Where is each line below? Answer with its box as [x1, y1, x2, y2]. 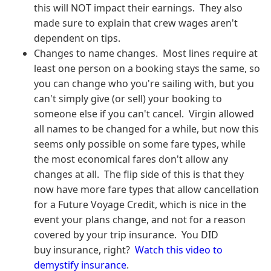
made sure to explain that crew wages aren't [34, 16, 238, 30]
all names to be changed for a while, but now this [34, 122, 259, 135]
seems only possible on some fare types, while [34, 137, 246, 151]
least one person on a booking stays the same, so [34, 61, 260, 75]
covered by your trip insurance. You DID [34, 227, 218, 241]
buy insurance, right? [34, 243, 135, 256]
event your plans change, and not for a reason [34, 212, 246, 226]
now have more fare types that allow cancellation [34, 182, 259, 196]
